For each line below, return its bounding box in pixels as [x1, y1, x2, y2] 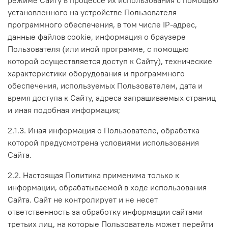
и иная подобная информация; [8, 104, 120, 115]
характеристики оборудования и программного [8, 68, 185, 78]
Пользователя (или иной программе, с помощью [8, 43, 189, 54]
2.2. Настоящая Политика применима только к [8, 169, 179, 180]
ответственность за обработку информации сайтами [8, 206, 203, 217]
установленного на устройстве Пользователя [8, 7, 177, 17]
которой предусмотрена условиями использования [8, 137, 199, 148]
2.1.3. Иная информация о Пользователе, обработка [8, 125, 199, 135]
